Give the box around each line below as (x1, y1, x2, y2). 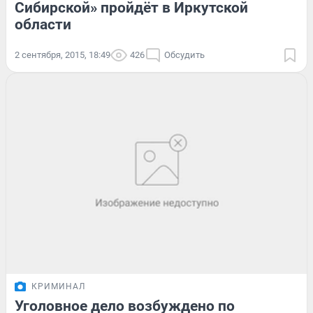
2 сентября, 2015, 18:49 (15, 49, 110, 60)
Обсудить (164, 49, 205, 60)
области (15, 15, 71, 33)
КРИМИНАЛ (31, 281, 85, 291)
